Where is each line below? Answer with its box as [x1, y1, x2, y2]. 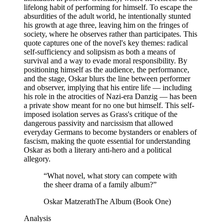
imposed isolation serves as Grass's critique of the [24, 110, 177, 119]
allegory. [24, 155, 51, 164]
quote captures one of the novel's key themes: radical [24, 39, 188, 48]
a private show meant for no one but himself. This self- [24, 101, 194, 110]
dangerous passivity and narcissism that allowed [24, 119, 173, 128]
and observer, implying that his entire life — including [24, 83, 192, 92]
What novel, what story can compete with [47, 171, 177, 180]
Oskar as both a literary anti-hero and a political [24, 146, 171, 155]
